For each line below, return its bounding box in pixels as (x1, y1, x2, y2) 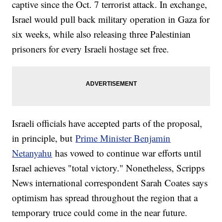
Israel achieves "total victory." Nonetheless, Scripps (12, 161, 205, 174)
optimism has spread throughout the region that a (12, 191, 198, 204)
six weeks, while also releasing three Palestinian (12, 27, 191, 40)
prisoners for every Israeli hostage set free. (12, 42, 169, 55)
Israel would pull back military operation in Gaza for (12, 12, 210, 25)
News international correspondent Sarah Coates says (12, 176, 208, 189)
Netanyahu (12, 146, 53, 159)
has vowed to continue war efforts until (52, 146, 202, 159)
